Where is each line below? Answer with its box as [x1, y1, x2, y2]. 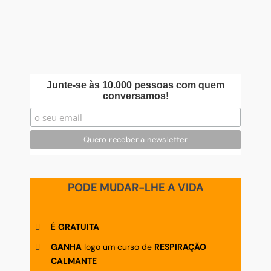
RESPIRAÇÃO [154, 241, 206, 253]
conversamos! [102, 90, 169, 101]
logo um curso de [81, 241, 154, 253]
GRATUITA [57, 221, 99, 233]
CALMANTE [50, 255, 97, 267]
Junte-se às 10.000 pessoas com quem [47, 79, 224, 90]
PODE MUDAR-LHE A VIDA [67, 180, 204, 195]
